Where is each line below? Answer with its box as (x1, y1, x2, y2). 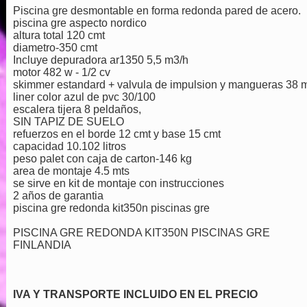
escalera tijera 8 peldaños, (12, 103, 141, 115)
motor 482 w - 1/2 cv (12, 66, 110, 78)
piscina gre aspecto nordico (12, 17, 147, 29)
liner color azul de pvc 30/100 (12, 91, 156, 103)
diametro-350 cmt (12, 42, 97, 53)
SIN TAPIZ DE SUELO (12, 116, 124, 127)
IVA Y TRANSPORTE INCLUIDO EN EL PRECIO (12, 288, 258, 300)
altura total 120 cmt (12, 29, 105, 41)
